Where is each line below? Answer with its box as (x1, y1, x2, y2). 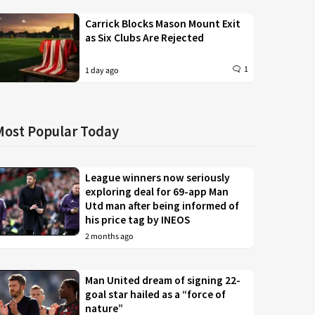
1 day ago (85, 64, 120, 77)
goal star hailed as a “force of (85, 287, 226, 301)
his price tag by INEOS (85, 212, 191, 226)
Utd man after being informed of (85, 198, 240, 212)
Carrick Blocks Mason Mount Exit (85, 17, 241, 30)
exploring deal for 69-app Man (85, 184, 229, 198)
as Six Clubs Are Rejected (85, 31, 205, 44)
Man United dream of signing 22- (85, 273, 241, 287)
